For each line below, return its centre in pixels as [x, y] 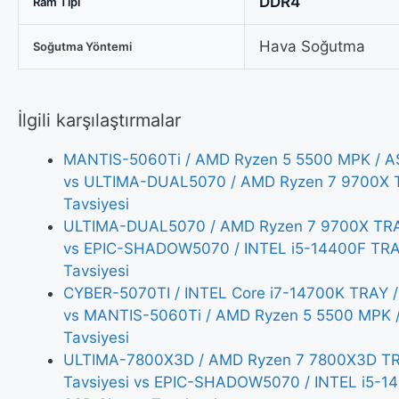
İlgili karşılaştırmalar [99, 121]
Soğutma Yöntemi [82, 46]
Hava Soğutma [312, 46]
